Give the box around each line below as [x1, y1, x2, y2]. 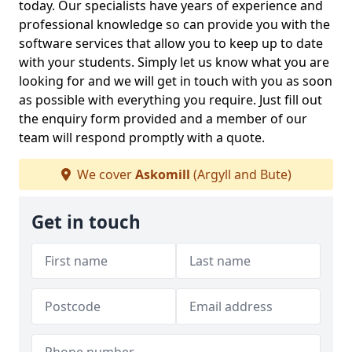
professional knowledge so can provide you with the [19, 16, 330, 33]
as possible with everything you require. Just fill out [19, 91, 322, 108]
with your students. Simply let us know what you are [19, 53, 329, 71]
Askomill [134, 166, 190, 183]
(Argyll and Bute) [189, 166, 291, 183]
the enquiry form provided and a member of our [19, 110, 307, 127]
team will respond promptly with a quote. [19, 129, 265, 146]
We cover [73, 166, 135, 183]
